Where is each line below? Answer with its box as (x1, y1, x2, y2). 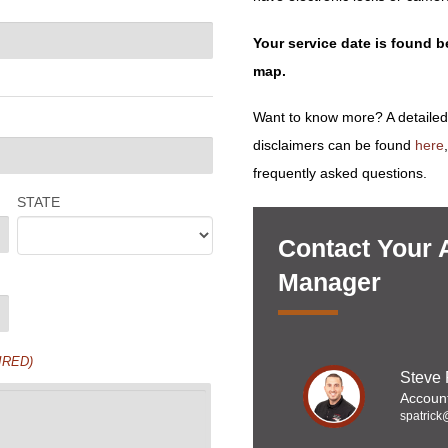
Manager (277, 269, 381, 297)
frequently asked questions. (252, 165, 427, 182)
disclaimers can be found (252, 137, 415, 154)
